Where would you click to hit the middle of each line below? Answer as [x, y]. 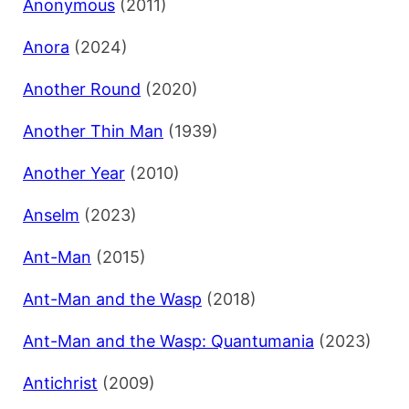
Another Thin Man [93, 131]
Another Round [82, 89]
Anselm [51, 215]
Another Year [74, 173]
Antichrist [60, 383]
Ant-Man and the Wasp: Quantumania [168, 341]
